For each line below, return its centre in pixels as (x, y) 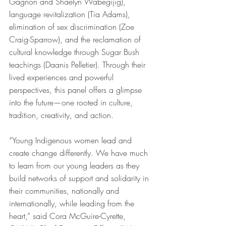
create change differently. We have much (80, 153)
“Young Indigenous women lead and (72, 140)
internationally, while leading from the (73, 204)
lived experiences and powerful (63, 77)
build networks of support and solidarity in (80, 178)
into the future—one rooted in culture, (72, 103)
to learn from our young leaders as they (75, 166)
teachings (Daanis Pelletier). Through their (78, 65)
